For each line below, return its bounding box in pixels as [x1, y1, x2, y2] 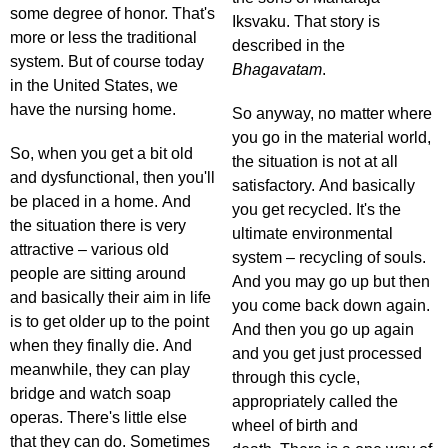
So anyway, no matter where [232, 105, 432, 123]
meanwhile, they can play [10, 361, 190, 379]
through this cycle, [232, 369, 360, 387]
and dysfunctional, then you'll [10, 169, 215, 187]
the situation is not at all [232, 153, 398, 171]
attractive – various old [10, 241, 169, 259]
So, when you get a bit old [10, 145, 193, 163]
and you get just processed [232, 345, 422, 363]
